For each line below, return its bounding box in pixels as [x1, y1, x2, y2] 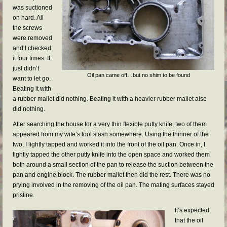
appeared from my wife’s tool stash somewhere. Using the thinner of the [13, 131, 209, 138]
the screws [13, 24, 42, 31]
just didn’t [13, 65, 39, 72]
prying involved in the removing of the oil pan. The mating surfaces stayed [13, 181, 214, 188]
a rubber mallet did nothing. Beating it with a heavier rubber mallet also [13, 95, 207, 102]
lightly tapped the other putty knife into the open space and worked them [13, 151, 210, 158]
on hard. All [13, 14, 44, 21]
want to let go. [13, 75, 51, 82]
